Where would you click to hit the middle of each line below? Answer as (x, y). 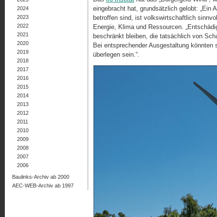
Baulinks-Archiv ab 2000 (41, 177)
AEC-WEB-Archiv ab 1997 (43, 186)
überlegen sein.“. (116, 55)
